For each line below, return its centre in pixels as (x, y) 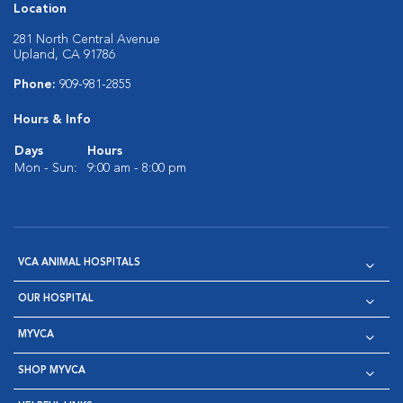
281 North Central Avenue (87, 39)
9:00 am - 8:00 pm (137, 168)
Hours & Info (52, 119)
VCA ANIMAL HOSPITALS (79, 263)
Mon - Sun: (46, 168)
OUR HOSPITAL (56, 299)
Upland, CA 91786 (64, 54)
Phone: (36, 84)
